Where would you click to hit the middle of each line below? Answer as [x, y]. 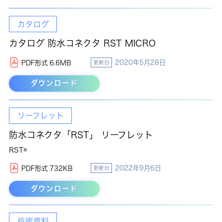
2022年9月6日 [138, 168]
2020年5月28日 [140, 63]
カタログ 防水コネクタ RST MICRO [82, 43]
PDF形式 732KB [47, 168]
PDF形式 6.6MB [46, 63]
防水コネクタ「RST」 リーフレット [81, 135]
